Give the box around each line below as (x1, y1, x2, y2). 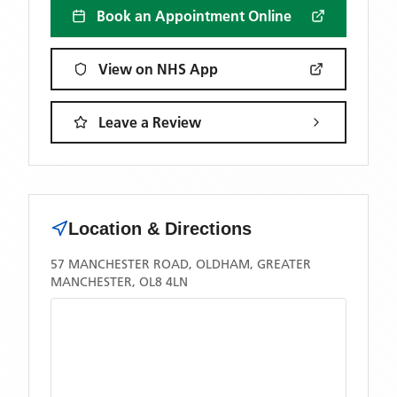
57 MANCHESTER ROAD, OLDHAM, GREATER (51, 256, 311, 272)
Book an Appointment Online (97, 7, 292, 25)
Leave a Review (98, 113, 201, 131)
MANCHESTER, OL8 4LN (51, 274, 188, 290)
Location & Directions (68, 219, 252, 238)
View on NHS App (98, 60, 218, 78)
